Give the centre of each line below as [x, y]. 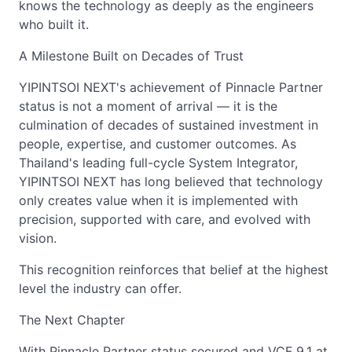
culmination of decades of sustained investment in [169, 125]
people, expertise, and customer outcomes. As [158, 143]
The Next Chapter [72, 319]
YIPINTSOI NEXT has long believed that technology [171, 181]
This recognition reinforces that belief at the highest [174, 269]
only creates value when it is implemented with [158, 200]
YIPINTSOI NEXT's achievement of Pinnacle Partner [171, 87]
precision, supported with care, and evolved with [165, 219]
